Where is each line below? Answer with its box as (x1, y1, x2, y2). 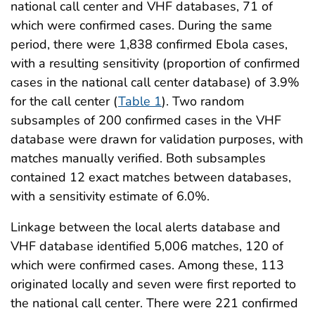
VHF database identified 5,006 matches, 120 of (11, 237, 283, 255)
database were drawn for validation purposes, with (11, 130, 303, 148)
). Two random (162, 92, 244, 110)
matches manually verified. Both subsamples (11, 149, 266, 167)
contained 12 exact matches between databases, (11, 168, 291, 186)
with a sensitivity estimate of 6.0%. (11, 187, 210, 205)
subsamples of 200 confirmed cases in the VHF (11, 111, 281, 129)
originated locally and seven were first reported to (11, 275, 296, 292)
